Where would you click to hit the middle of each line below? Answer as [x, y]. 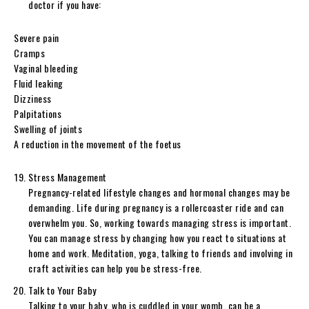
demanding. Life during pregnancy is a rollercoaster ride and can [156, 207]
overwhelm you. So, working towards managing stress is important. [160, 222]
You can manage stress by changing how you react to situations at [157, 237]
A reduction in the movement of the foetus [98, 143]
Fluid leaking [39, 83]
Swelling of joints [48, 128]
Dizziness [33, 98]
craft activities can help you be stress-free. [115, 268]
